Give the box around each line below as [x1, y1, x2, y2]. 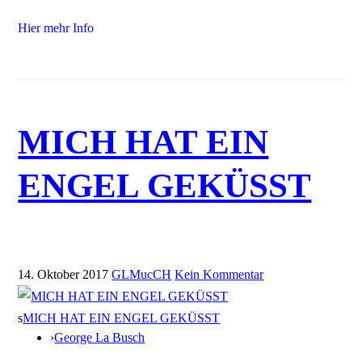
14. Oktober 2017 [18, 267, 109, 281]
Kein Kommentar [175, 267, 264, 281]
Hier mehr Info [18, 21, 95, 36]
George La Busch [54, 330, 145, 344]
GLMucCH [112, 267, 172, 281]
